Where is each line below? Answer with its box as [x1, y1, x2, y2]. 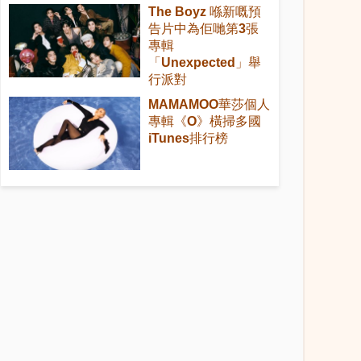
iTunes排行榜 [147, 131, 228, 146]
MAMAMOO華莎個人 [147, 98, 270, 112]
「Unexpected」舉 [147, 56, 261, 70]
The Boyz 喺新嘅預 [147, 5, 261, 19]
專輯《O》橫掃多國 [147, 114, 261, 129]
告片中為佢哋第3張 [147, 22, 259, 36]
